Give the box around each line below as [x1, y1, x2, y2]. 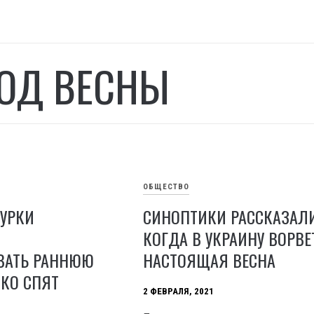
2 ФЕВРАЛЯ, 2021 [143, 286, 214, 297]
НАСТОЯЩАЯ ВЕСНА [143, 247, 276, 273]
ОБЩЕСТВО [143, 182, 190, 192]
